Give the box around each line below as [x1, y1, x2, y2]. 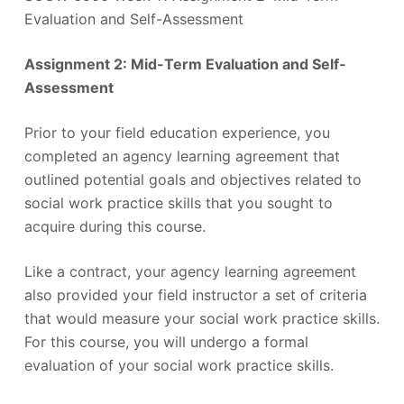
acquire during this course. [23, 216, 206, 235]
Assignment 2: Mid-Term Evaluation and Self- [23, 54, 346, 73]
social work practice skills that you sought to [23, 193, 333, 212]
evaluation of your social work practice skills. [23, 355, 334, 374]
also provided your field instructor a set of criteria [23, 285, 367, 304]
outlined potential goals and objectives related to [23, 170, 362, 188]
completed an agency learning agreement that [23, 146, 340, 165]
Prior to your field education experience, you [23, 123, 330, 142]
